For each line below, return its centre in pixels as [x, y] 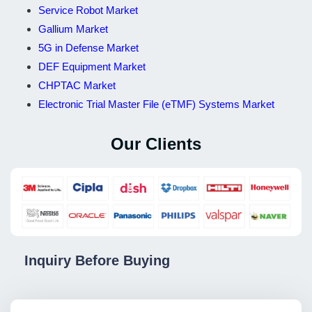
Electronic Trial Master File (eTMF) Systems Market [156, 104]
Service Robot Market [88, 10]
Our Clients [156, 143]
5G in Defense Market [88, 47]
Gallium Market [73, 29]
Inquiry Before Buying [97, 261]
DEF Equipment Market [92, 66]
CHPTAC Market [77, 85]
